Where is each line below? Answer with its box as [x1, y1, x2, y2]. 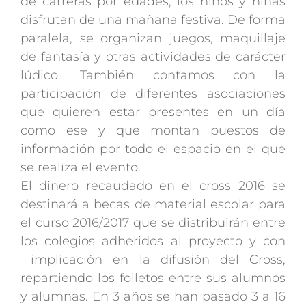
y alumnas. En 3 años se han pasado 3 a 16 [20, 289, 286, 305]
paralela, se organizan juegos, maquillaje [20, 31, 286, 46]
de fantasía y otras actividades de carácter [20, 49, 286, 65]
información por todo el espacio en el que [20, 141, 286, 157]
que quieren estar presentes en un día [20, 105, 286, 120]
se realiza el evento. [20, 160, 144, 176]
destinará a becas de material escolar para [20, 197, 286, 212]
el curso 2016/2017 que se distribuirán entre [20, 215, 286, 231]
